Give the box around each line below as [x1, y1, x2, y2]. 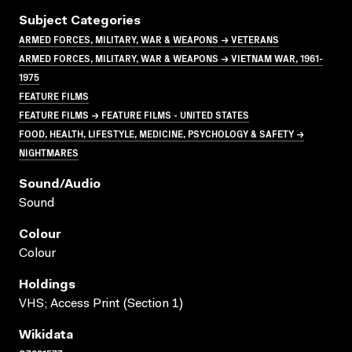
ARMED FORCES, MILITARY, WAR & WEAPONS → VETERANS [19, 31, 279, 46]
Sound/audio [19, 178, 101, 191]
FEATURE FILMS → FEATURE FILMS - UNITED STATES [19, 107, 249, 121]
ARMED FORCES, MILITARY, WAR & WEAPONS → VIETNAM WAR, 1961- [19, 50, 323, 64]
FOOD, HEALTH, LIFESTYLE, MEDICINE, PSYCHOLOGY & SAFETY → [19, 126, 304, 140]
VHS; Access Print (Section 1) [19, 297, 183, 310]
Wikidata [19, 328, 73, 342]
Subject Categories [19, 14, 141, 27]
